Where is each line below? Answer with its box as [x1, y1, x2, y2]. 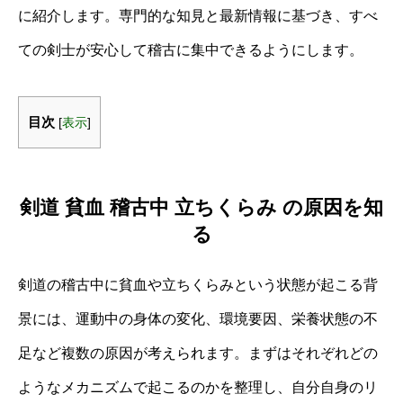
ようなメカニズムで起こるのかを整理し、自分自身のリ [18, 379, 378, 395]
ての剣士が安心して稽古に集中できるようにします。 [18, 42, 363, 58]
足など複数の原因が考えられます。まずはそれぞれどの [18, 345, 378, 361]
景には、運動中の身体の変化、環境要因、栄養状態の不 [18, 310, 378, 327]
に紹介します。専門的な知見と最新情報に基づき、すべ [18, 8, 378, 23]
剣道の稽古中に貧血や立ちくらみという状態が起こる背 [18, 276, 378, 292]
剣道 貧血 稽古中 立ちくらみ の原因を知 [20, 195, 383, 219]
